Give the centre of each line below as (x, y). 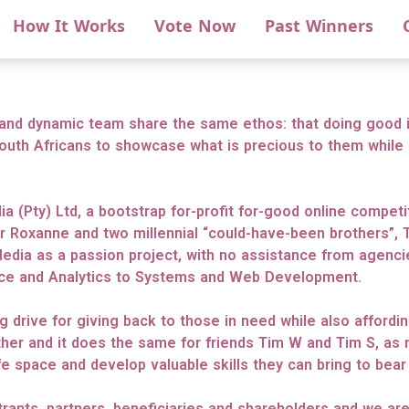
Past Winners (319, 26)
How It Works (69, 26)
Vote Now (195, 26)
